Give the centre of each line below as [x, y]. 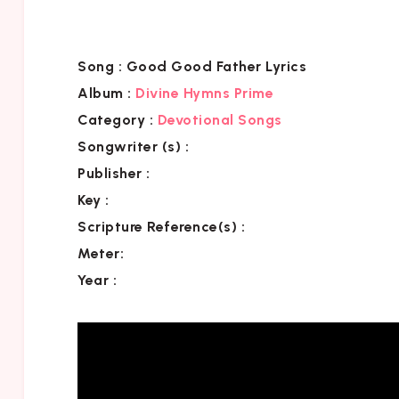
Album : [105, 93]
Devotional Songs [220, 119]
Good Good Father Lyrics [214, 66]
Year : [97, 280]
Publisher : [114, 173]
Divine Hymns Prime [204, 93]
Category [111, 119]
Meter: [101, 253]
